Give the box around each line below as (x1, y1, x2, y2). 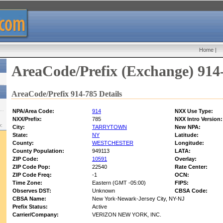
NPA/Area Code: (12, 108, 54, 114)
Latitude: (175, 132, 199, 138)
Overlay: (175, 156, 197, 162)
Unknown (92, 188, 115, 194)
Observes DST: (12, 188, 51, 194)
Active (92, 204, 107, 210)
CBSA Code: (175, 188, 208, 194)
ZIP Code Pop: (12, 164, 50, 170)
